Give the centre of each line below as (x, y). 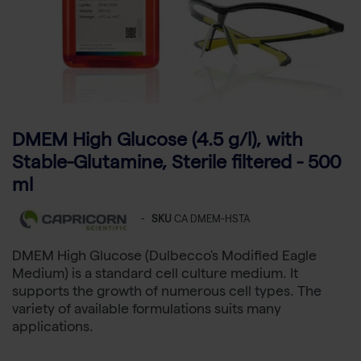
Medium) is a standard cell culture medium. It (155, 276)
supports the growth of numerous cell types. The (167, 293)
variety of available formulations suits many (147, 311)
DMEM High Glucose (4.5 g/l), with (158, 143)
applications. (53, 329)
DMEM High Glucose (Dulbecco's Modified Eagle (164, 258)
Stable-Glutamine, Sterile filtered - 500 (176, 165)
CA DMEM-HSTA (212, 221)
